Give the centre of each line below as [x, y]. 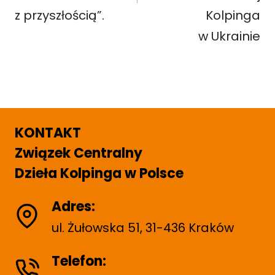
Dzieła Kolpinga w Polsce [99, 173]
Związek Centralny [79, 153]
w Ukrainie [229, 36]
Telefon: [79, 261]
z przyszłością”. [60, 15]
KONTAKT [48, 133]
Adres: [73, 207]
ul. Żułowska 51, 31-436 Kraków [143, 228]
